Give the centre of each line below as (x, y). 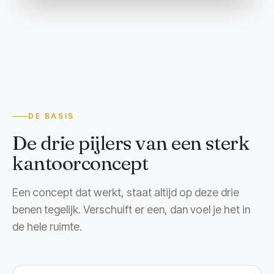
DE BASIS (51, 117)
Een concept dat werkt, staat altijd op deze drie (126, 192)
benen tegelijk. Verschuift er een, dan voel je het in (131, 209)
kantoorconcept (80, 163)
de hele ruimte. (47, 226)
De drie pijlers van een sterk (131, 143)
